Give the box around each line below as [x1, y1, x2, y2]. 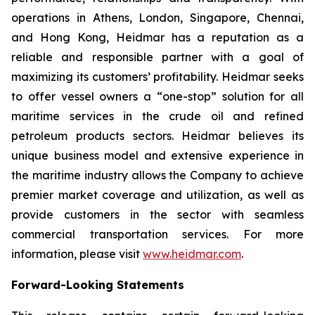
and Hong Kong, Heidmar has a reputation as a [11, 30, 304, 44]
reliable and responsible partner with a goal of [11, 50, 304, 64]
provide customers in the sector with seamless [11, 207, 304, 221]
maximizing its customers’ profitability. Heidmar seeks [11, 70, 304, 84]
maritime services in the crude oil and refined [11, 109, 304, 123]
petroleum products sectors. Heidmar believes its [11, 129, 304, 143]
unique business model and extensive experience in [11, 148, 304, 162]
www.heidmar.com [143, 247, 241, 261]
